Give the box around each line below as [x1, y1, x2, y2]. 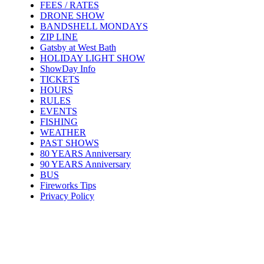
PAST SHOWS [39, 137, 99, 148]
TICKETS [39, 74, 80, 84]
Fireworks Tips [39, 180, 96, 190]
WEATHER [39, 127, 86, 137]
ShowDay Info [39, 63, 95, 74]
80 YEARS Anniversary [39, 148, 131, 159]
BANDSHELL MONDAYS [39, 21, 148, 31]
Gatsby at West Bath [39, 42, 116, 52]
